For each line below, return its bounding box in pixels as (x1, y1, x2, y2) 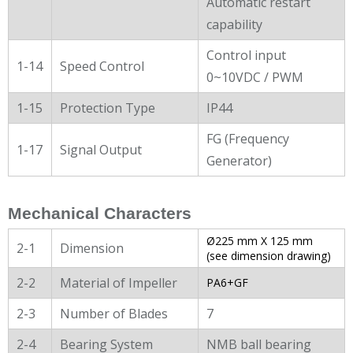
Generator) (206, 151, 272, 169)
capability (206, 15, 262, 33)
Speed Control (60, 57, 144, 75)
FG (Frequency (206, 129, 289, 147)
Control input (206, 46, 286, 64)
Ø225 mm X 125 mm (206, 232, 313, 248)
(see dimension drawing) (206, 247, 331, 263)
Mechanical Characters (8, 203, 191, 223)
